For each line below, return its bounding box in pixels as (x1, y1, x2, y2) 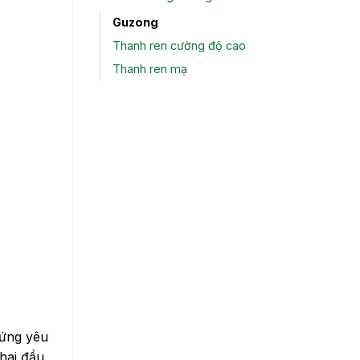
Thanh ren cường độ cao (112, 39, 246, 53)
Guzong (112, 15, 158, 30)
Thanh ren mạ (112, 62, 187, 76)
